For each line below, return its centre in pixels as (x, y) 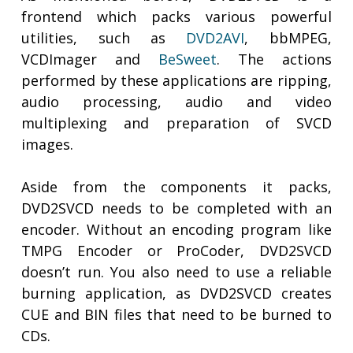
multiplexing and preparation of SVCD (176, 123)
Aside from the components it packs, (176, 187)
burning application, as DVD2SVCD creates (176, 294)
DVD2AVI (216, 38)
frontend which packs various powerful (176, 17)
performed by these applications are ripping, (176, 81)
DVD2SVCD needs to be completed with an (176, 208)
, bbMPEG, (288, 38)
